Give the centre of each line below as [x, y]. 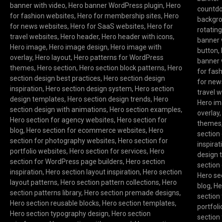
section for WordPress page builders [66, 162]
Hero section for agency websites [62, 120]
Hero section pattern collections [110, 183]
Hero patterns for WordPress [118, 58]
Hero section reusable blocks [54, 203]
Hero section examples [145, 110]
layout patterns [33, 183]
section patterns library [45, 193]
